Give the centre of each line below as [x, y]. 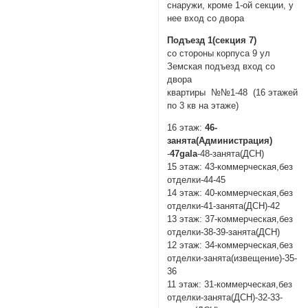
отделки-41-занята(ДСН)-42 [224, 206]
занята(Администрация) [227, 140]
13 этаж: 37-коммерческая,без [230, 219]
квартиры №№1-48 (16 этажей [233, 92]
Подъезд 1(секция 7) [212, 40]
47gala [184, 153]
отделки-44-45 [197, 179]
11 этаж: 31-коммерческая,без [230, 284]
